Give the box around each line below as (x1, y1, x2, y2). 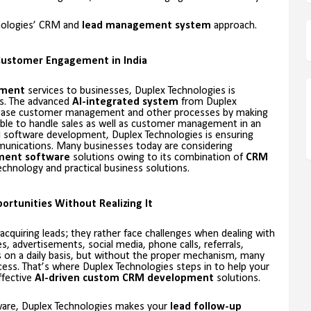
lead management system (81, 20, 214, 32)
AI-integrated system (72, 96, 181, 108)
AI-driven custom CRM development (34, 273, 214, 285)
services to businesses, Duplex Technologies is (27, 85, 235, 97)
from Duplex (180, 96, 237, 108)
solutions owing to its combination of (69, 152, 246, 164)
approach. (213, 20, 257, 32)
